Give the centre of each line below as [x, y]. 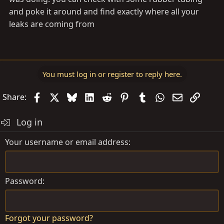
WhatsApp [184, 96]
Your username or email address [67, 142]
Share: [14, 97]
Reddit [124, 96]
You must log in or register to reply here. [112, 74]
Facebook [59, 96]
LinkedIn [110, 96]
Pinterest [146, 96]
